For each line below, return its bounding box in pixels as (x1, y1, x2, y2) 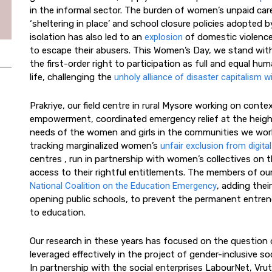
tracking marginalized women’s (30, 140, 160, 151)
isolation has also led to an (30, 32, 144, 42)
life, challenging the (30, 72, 114, 83)
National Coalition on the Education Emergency (30, 180, 217, 191)
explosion (144, 32, 183, 42)
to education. (30, 207, 86, 218)
